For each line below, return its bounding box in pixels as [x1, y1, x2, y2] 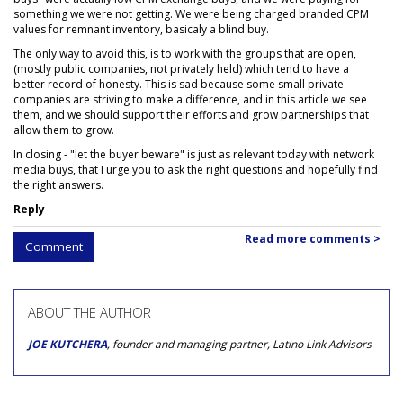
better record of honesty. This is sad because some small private [13, 76, 344, 92]
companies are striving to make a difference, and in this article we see [13, 92, 367, 107]
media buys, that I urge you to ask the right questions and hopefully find [13, 162, 378, 177]
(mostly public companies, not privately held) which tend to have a [13, 61, 349, 76]
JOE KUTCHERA [28, 336, 107, 352]
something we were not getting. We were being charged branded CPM [13, 6, 369, 22]
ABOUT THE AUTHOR [28, 303, 151, 321]
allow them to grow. [13, 122, 114, 138]
